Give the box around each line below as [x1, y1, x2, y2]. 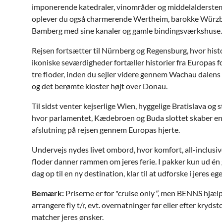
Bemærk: [32, 188, 64, 198]
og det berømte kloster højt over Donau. [32, 81, 167, 91]
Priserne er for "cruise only [64, 188, 155, 198]
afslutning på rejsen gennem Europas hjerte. [32, 125, 180, 134]
